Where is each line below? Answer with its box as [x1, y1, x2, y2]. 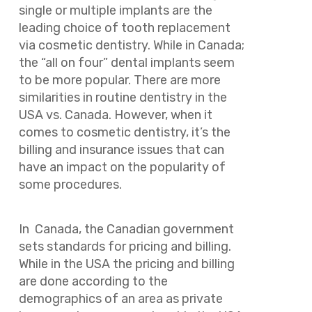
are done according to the [18, 274, 168, 290]
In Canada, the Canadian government [18, 221, 234, 237]
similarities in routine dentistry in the [18, 89, 227, 105]
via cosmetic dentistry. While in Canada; [18, 37, 244, 53]
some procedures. [18, 176, 125, 192]
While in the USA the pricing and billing [18, 256, 235, 272]
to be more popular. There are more [18, 72, 221, 88]
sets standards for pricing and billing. [18, 239, 231, 255]
